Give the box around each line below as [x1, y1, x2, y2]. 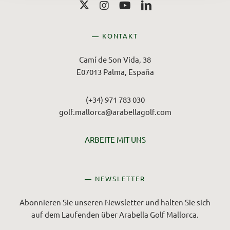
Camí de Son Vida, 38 [79, 54, 151, 65]
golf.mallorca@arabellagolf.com [59, 107, 171, 117]
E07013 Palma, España [76, 67, 154, 77]
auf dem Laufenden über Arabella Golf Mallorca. [31, 209, 199, 220]
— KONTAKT [91, 31, 139, 41]
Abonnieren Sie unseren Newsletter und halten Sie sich [20, 197, 210, 207]
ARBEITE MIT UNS [84, 135, 146, 145]
